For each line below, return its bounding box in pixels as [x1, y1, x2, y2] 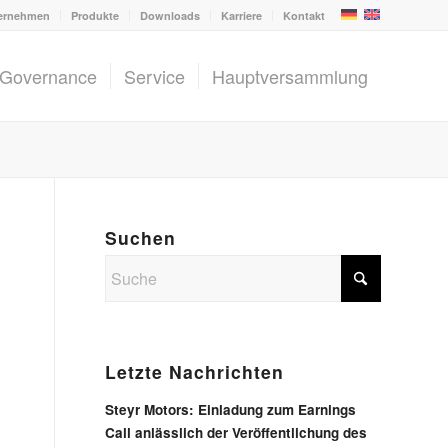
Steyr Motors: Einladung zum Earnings [105, 400, 357, 419]
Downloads [140, 8, 200, 23]
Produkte [71, 8, 119, 23]
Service [124, 63, 185, 89]
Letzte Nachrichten [105, 359, 285, 384]
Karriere [221, 8, 262, 23]
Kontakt [283, 8, 325, 23]
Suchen [105, 225, 177, 250]
